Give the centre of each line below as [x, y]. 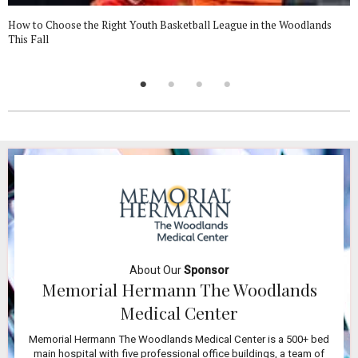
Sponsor [206, 270]
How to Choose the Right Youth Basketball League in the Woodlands [170, 24]
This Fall [28, 39]
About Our [156, 270]
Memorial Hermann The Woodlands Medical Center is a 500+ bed [179, 339]
